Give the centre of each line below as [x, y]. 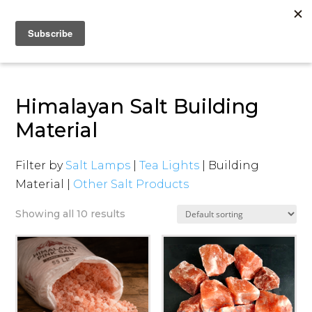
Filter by [41, 165]
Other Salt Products [131, 184]
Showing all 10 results [71, 214]
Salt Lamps [98, 165]
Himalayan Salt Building [138, 106]
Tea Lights [170, 165]
